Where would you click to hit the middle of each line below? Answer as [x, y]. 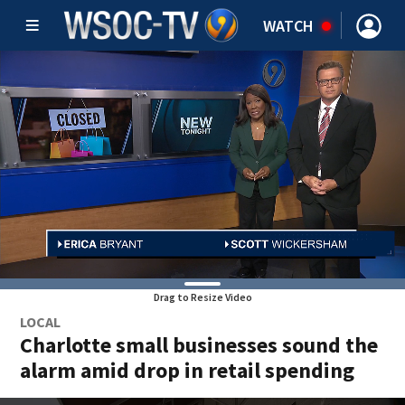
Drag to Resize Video [202, 297]
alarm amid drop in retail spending [188, 370]
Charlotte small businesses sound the [199, 345]
